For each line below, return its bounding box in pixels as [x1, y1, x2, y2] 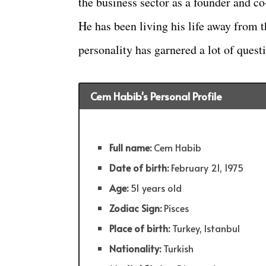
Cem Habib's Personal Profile [90, 89, 222, 104]
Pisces [164, 201, 189, 215]
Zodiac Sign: [109, 201, 164, 215]
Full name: [109, 141, 152, 154]
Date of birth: [109, 161, 172, 175]
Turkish [163, 242, 194, 255]
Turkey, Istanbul [170, 221, 240, 235]
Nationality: [109, 242, 164, 255]
